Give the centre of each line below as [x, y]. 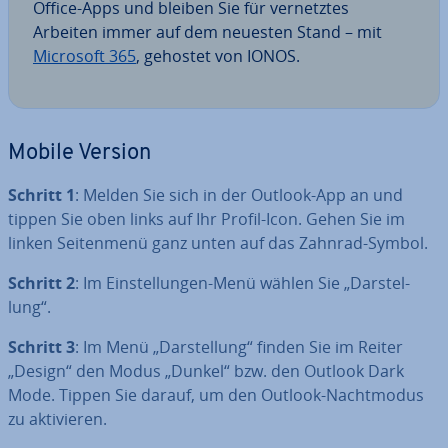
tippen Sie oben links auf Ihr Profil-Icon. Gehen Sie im [206, 218]
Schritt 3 [41, 346]
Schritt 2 [41, 282]
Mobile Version [79, 153]
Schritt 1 [41, 194]
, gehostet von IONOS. [218, 55]
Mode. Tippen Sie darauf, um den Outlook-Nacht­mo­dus [216, 394]
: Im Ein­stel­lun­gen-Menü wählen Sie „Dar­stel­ [242, 282]
